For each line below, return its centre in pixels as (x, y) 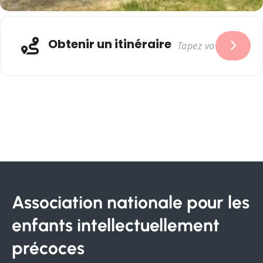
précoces (48, 248)
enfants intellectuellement (116, 225)
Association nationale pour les (131, 202)
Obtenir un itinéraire (109, 44)
